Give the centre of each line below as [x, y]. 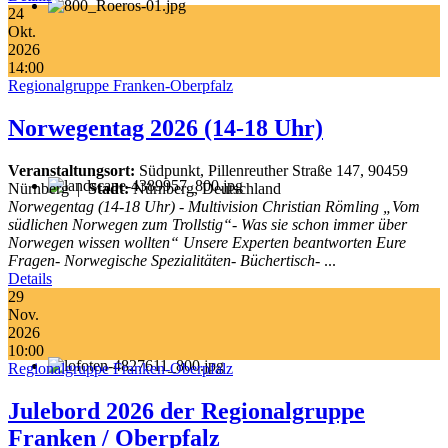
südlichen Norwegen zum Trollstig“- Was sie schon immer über [207, 225]
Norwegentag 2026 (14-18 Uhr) [165, 128]
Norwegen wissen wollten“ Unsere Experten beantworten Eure [207, 243]
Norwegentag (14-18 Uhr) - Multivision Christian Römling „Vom [214, 207]
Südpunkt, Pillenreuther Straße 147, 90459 [271, 171]
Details [30, 279]
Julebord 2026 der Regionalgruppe [186, 411]
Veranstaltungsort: [71, 171]
